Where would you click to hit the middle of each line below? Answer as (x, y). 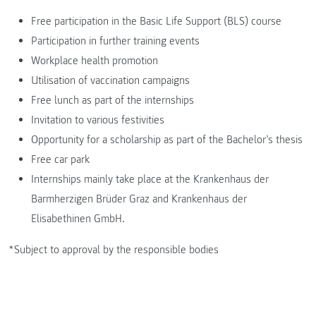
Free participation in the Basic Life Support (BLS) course (156, 22)
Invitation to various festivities (98, 120)
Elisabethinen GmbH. (78, 219)
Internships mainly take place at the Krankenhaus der (150, 180)
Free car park (60, 160)
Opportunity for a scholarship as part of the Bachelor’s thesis (167, 140)
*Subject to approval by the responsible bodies (114, 250)
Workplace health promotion (95, 61)
